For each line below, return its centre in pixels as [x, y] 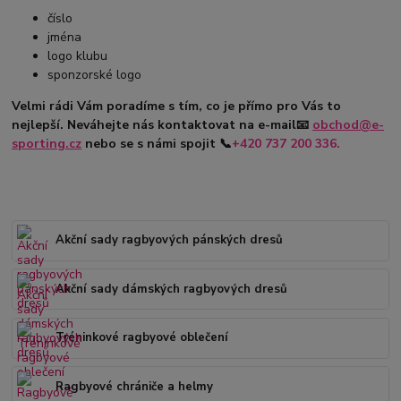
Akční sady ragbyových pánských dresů [170, 240]
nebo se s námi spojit [153, 143]
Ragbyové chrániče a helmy [135, 386]
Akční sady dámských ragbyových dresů [172, 289]
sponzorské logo [95, 74]
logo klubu [78, 55]
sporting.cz [47, 143]
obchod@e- [349, 124]
